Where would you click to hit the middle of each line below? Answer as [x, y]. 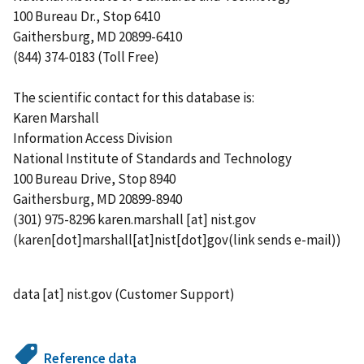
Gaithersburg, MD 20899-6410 [97, 36]
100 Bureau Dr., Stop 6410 [87, 16]
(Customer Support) [173, 294]
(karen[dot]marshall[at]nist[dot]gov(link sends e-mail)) [177, 239]
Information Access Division [93, 138]
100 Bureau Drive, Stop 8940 [94, 178]
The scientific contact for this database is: [134, 97]
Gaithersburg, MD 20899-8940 [97, 199]
